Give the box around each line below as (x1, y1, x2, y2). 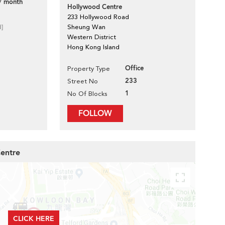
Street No (67, 77, 98, 85)
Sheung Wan (67, 23, 105, 31)
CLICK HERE (13, 214, 54, 223)
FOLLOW (78, 108, 112, 119)
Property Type (67, 65, 110, 72)
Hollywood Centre (67, 3, 122, 12)
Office (125, 64, 144, 73)
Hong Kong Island (67, 43, 120, 51)
